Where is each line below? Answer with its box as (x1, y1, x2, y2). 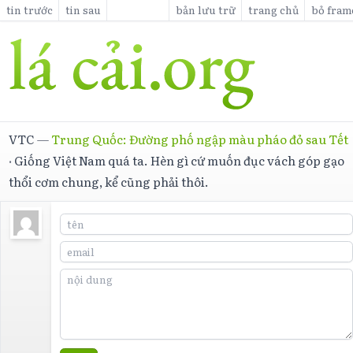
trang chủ (247, 2, 299, 17)
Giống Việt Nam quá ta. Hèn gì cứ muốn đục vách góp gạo (14, 150, 345, 169)
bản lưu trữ (175, 2, 236, 17)
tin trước (6, 2, 53, 17)
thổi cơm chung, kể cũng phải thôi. (9, 172, 210, 191)
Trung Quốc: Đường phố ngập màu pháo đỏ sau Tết (51, 129, 349, 148)
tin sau (65, 2, 101, 17)
